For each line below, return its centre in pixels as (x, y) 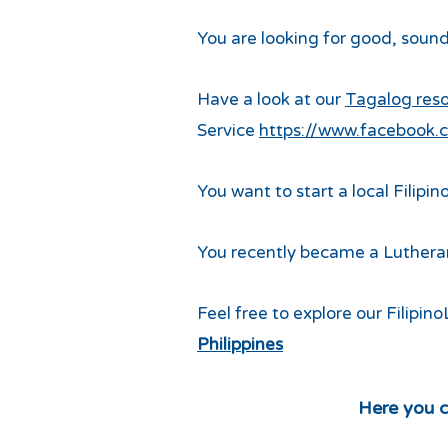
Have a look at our (271, 99)
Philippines (240, 344)
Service (228, 130)
